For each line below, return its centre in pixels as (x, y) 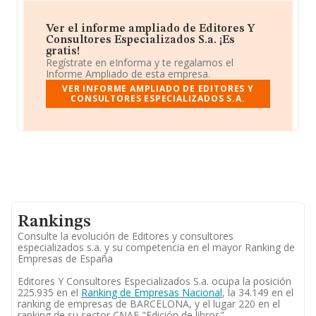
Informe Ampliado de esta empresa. (128, 74)
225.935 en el (49, 292)
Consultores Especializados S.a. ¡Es (140, 40)
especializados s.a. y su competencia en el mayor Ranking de (156, 247)
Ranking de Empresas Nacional (152, 292)
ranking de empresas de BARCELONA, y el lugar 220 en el (149, 304)
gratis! (63, 51)
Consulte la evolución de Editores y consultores (126, 236)
